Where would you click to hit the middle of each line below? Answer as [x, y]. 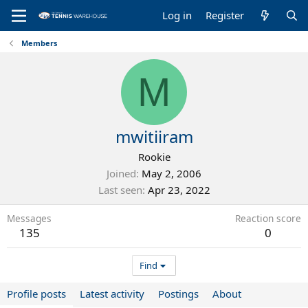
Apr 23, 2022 [179, 190]
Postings [178, 294]
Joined [121, 173]
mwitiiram [154, 136]
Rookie [154, 157]
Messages [29, 218]
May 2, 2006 [172, 173]
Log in [177, 15]
